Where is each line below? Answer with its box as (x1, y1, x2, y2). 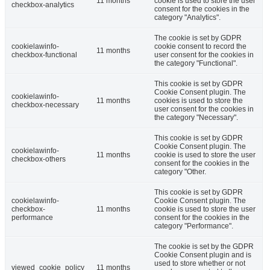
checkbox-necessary (11, 100, 79, 109)
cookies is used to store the (154, 96, 243, 105)
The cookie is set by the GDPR (154, 242, 254, 251)
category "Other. (154, 167, 206, 176)
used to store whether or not (154, 259, 245, 268)
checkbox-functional (11, 50, 77, 59)
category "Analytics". (154, 13, 221, 22)
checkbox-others (11, 154, 66, 163)
